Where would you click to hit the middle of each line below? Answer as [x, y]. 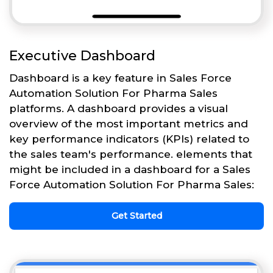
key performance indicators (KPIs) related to [129, 139]
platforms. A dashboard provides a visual [119, 108]
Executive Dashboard [82, 55]
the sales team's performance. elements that [131, 154]
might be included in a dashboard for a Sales [130, 169]
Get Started [136, 215]
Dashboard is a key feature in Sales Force [120, 78]
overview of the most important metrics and [129, 123]
